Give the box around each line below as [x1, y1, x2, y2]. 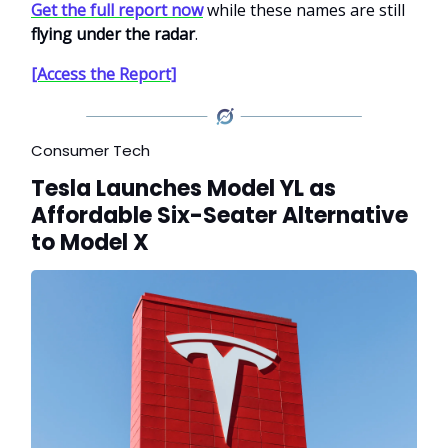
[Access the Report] [31, 62, 176, 85]
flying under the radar [31, 22, 195, 45]
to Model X [31, 227, 149, 259]
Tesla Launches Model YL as [31, 173, 336, 205]
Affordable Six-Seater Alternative [31, 200, 408, 232]
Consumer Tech [31, 140, 150, 162]
